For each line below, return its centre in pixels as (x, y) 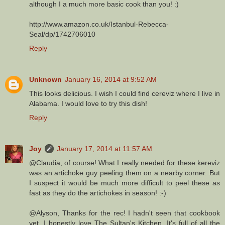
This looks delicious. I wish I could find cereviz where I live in (125, 93)
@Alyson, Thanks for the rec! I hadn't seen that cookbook (125, 213)
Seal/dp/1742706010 (62, 34)
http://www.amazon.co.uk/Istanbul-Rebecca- (99, 24)
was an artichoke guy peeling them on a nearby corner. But (125, 173)
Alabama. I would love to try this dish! (88, 103)
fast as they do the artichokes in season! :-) (98, 193)
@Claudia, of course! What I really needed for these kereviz (125, 162)
